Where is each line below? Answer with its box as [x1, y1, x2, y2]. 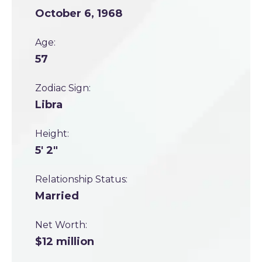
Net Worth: [35, 219, 87, 230]
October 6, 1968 [35, 7, 122, 20]
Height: [35, 128, 69, 139]
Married [35, 189, 79, 202]
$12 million [35, 235, 94, 248]
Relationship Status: [35, 174, 127, 185]
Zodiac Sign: [35, 82, 91, 94]
